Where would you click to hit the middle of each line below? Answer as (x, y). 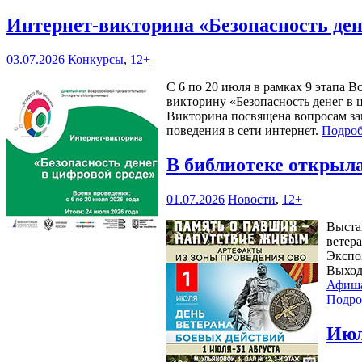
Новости (252, 199)
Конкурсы (96, 59)
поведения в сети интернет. (244, 130)
